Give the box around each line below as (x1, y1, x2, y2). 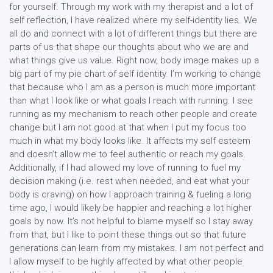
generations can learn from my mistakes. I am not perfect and (9, 243, 264, 253)
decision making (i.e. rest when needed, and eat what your (9, 175, 249, 186)
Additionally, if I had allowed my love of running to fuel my (9, 162, 241, 173)
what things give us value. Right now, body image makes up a (9, 55, 259, 66)
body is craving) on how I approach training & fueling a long (9, 189, 251, 200)
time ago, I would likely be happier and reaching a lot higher (9, 202, 252, 213)
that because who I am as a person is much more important (9, 82, 255, 93)
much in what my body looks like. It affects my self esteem (9, 135, 250, 146)
